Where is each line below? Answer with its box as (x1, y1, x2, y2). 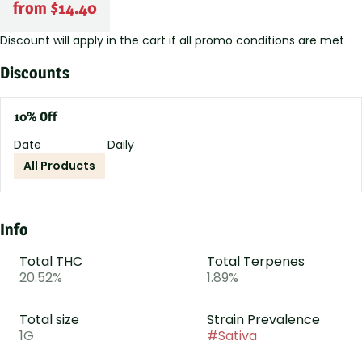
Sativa (218, 326, 257, 345)
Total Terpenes (207, 252, 305, 271)
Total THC (19, 252, 82, 271)
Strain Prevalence (207, 310, 320, 329)
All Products (23, 158, 95, 174)
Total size (19, 310, 79, 329)
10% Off (14, 109, 57, 124)
